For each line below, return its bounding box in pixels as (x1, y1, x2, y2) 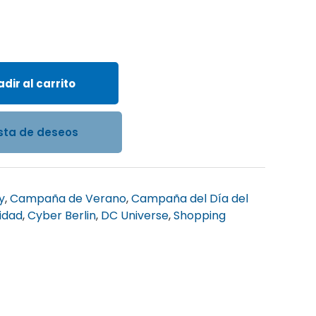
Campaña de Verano (10, 190, 127, 207)
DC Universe (101, 207, 169, 224)
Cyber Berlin (28, 207, 97, 224)
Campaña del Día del (131, 190, 249, 207)
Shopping (174, 207, 226, 224)
